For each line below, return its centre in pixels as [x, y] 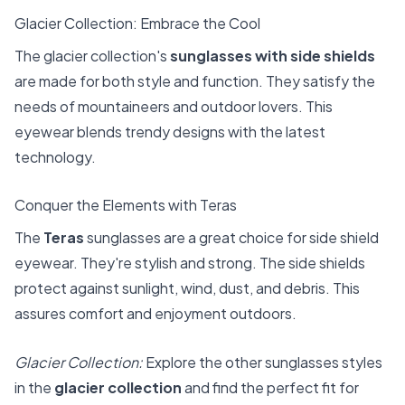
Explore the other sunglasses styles [264, 362]
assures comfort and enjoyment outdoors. [155, 314]
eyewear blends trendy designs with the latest [170, 131]
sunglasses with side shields [273, 55]
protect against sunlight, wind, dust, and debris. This [187, 288]
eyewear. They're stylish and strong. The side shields [190, 263]
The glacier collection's [92, 55]
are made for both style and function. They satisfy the [195, 80]
